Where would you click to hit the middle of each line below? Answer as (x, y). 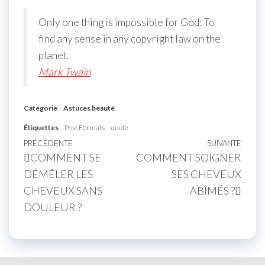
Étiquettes (41, 127)
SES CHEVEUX (206, 174)
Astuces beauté (89, 108)
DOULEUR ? (53, 207)
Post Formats (85, 127)
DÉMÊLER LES (58, 174)
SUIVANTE (224, 143)
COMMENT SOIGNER (189, 157)
